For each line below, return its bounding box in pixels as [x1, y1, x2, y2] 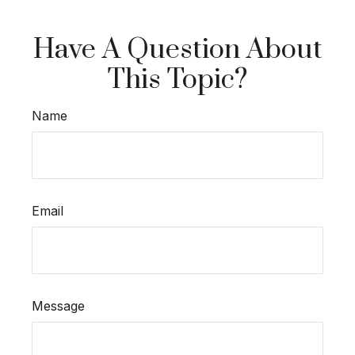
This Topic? [108, 63, 247, 97]
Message [32, 298, 85, 314]
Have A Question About [32, 32, 323, 67]
